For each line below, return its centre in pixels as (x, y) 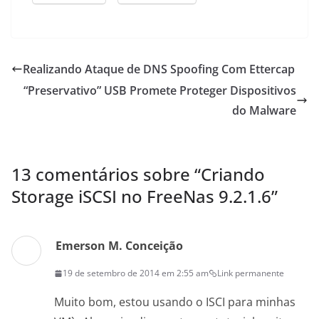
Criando (233, 174)
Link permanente (251, 273)
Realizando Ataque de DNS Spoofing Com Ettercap (159, 69)
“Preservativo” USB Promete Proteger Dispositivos (160, 91)
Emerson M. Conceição (119, 246)
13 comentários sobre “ (106, 174)
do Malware (264, 111)
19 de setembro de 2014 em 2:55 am (136, 273)
